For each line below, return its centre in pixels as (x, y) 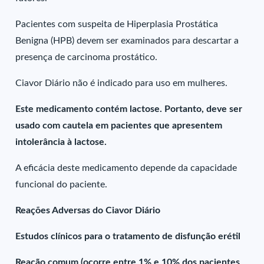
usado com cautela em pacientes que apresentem (119, 126)
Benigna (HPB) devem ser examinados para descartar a (127, 41)
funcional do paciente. (62, 184)
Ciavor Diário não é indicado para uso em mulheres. (122, 83)
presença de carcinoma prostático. (87, 57)
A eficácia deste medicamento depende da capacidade (126, 168)
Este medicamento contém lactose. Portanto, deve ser (129, 109)
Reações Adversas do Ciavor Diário (88, 210)
